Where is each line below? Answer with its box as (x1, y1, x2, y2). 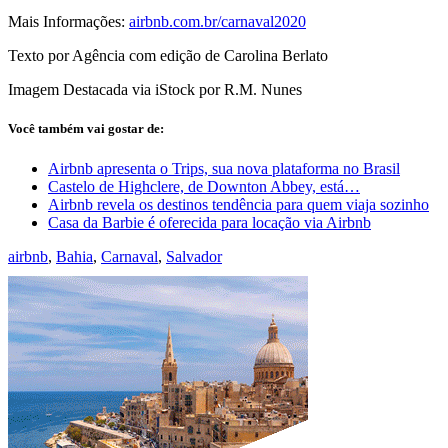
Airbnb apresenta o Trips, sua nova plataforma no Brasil (48, 159, 400, 177)
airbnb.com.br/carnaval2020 (129, 13, 306, 31)
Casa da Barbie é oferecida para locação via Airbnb (48, 213, 371, 231)
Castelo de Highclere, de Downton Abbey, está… (48, 177, 360, 195)
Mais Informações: (8, 13, 129, 31)
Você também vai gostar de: (8, 121, 164, 137)
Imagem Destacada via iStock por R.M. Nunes (8, 81, 302, 99)
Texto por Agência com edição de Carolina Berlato (8, 47, 328, 65)
